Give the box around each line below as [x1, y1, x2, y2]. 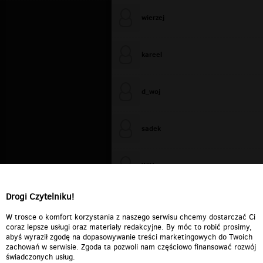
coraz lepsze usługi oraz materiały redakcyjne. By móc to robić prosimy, [6, 221, 252, 232]
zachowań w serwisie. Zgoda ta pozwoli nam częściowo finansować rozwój [6, 241, 256, 252]
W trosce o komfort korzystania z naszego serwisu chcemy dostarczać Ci [6, 211, 255, 222]
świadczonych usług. [6, 251, 75, 262]
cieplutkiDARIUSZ [141, 197, 198, 207]
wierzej [141, 12, 164, 22]
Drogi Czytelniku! [6, 190, 74, 203]
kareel [141, 49, 162, 59]
